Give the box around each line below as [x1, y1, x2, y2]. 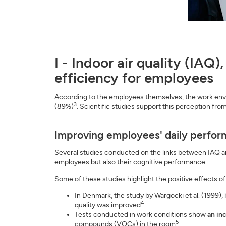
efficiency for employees [54, 69, 213, 86]
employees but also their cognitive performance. [54, 158, 207, 166]
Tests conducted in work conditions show [74, 210, 207, 219]
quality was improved [74, 201, 141, 209]
